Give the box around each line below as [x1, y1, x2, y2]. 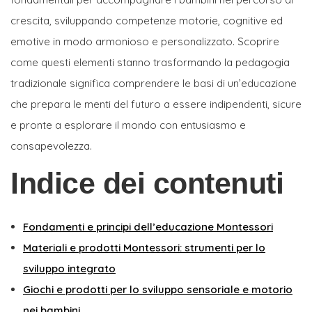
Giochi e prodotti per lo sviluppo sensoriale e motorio [23, 282, 292, 296]
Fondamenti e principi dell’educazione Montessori [23, 219, 273, 233]
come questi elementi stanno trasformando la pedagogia [10, 55, 290, 69]
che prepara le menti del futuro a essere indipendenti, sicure [10, 97, 302, 111]
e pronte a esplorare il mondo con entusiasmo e [10, 118, 246, 132]
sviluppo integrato [23, 261, 116, 275]
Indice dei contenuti [10, 166, 283, 200]
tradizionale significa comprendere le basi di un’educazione [10, 76, 297, 90]
